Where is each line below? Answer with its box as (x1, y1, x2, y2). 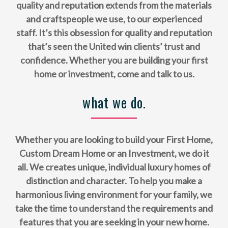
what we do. (82, 92, 146, 112)
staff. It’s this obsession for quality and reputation (16, 26, 212, 38)
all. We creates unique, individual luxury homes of (17, 161, 211, 173)
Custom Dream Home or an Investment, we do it (19, 148, 209, 159)
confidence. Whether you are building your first (20, 54, 208, 66)
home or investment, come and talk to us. (34, 68, 194, 79)
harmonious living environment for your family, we (16, 189, 212, 201)
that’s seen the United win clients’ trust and (28, 40, 200, 52)
